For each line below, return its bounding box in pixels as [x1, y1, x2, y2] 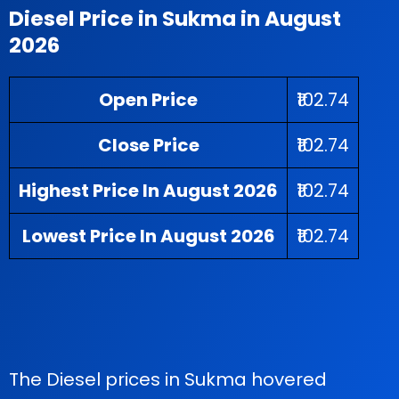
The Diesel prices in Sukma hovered [9, 367, 327, 392]
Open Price [99, 87, 198, 112]
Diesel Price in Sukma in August [9, 4, 341, 33]
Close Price [97, 133, 199, 158]
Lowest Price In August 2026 [21, 224, 275, 248]
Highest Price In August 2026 [19, 178, 278, 203]
